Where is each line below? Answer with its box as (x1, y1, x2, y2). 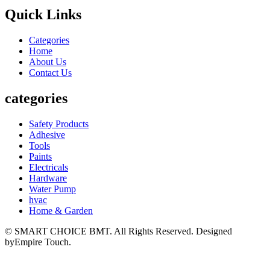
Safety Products (29, 118, 89, 129)
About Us (29, 56, 66, 67)
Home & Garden (29, 205, 93, 216)
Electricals (29, 162, 68, 172)
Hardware (29, 172, 67, 183)
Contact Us (29, 67, 72, 78)
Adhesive (29, 129, 65, 140)
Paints (29, 151, 52, 162)
